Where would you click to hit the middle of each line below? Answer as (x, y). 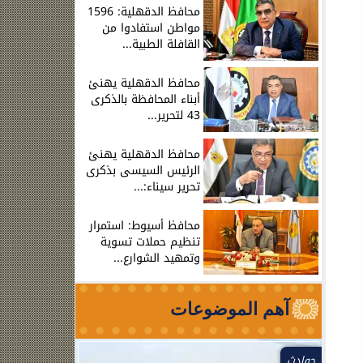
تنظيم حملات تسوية (150, 241)
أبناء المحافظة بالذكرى (145, 99)
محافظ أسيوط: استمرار (145, 225)
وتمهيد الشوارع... (157, 258)
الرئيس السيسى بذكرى (143, 170)
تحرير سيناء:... (167, 186)
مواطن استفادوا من (151, 28)
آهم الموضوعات (230, 309)
